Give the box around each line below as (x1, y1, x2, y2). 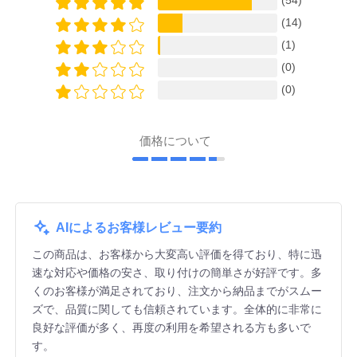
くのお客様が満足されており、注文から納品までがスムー (31, 284, 322, 297)
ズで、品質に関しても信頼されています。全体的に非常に (31, 302, 322, 316)
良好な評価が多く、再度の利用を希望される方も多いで (31, 320, 311, 334)
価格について (139, 133, 218, 147)
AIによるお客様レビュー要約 (55, 221, 222, 235)
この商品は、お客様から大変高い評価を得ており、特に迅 (31, 247, 322, 261)
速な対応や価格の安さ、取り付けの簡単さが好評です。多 (31, 265, 322, 279)
